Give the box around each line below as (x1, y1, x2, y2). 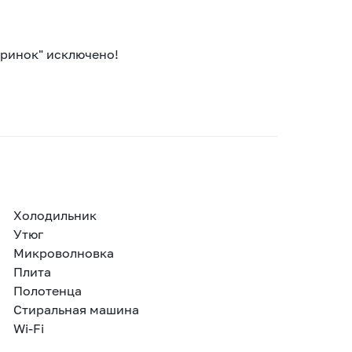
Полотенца (13, 282, 82, 299)
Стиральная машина (13, 301, 139, 317)
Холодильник (13, 207, 97, 223)
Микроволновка (13, 244, 114, 261)
